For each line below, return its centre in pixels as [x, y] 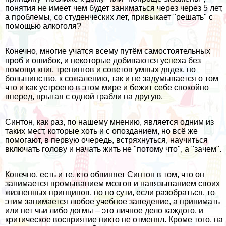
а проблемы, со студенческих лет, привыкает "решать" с [109, 17]
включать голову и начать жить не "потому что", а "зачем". [113, 149]
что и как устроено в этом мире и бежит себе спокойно [107, 87]
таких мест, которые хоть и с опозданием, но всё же [101, 131]
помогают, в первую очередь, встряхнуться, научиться [106, 140]
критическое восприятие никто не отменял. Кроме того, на [114, 219]
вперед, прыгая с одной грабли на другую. [84, 96]
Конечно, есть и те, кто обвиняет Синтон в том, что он [105, 174]
